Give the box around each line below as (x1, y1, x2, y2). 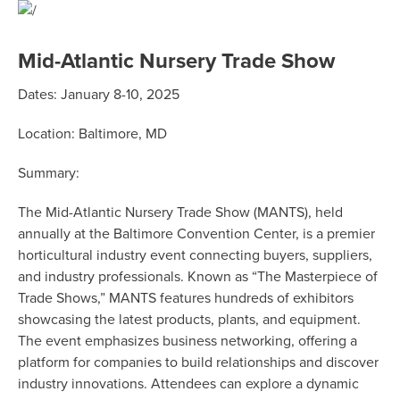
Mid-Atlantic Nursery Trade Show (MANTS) (46, 204, 308, 222)
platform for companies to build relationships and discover (18, 354, 379, 372)
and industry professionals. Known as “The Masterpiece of (18, 268, 378, 287)
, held (308, 204, 343, 222)
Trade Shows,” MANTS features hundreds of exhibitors (18, 289, 354, 308)
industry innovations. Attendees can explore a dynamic (18, 375, 359, 394)
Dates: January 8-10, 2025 (18, 86, 179, 104)
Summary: (18, 164, 79, 183)
